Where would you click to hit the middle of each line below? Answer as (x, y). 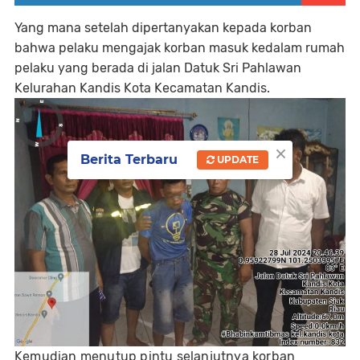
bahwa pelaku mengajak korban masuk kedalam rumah (180, 48)
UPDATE (237, 159)
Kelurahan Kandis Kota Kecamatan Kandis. (142, 88)
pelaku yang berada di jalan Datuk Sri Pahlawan (158, 68)
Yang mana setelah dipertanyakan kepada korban (163, 28)
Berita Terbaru (129, 159)
